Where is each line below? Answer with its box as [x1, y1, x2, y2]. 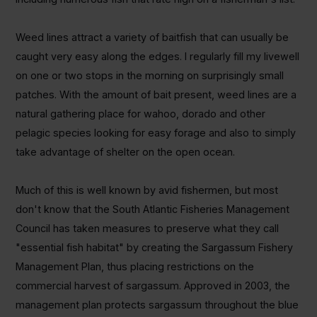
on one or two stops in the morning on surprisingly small [15, 69, 284, 82]
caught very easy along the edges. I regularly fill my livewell [15, 50, 299, 63]
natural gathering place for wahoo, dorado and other [15, 108, 265, 120]
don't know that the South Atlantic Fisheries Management [15, 203, 289, 216]
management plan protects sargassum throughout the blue [15, 299, 299, 311]
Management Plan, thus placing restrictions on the [15, 260, 254, 273]
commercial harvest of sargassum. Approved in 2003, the [15, 279, 290, 292]
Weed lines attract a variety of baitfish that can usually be [15, 31, 289, 44]
